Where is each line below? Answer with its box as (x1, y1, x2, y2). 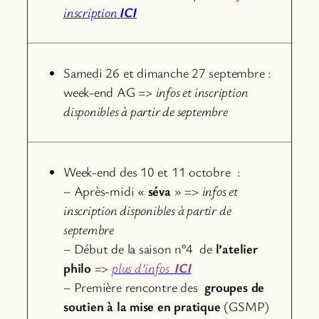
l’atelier (215, 240, 258, 257)
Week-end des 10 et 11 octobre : (63, 163, 241, 180)
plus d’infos (112, 259, 174, 276)
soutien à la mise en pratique (63, 298, 221, 315)
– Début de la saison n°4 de (63, 240, 216, 257)
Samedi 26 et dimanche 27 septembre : (63, 64, 272, 81)
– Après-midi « (63, 182, 148, 199)
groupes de (204, 278, 265, 296)
